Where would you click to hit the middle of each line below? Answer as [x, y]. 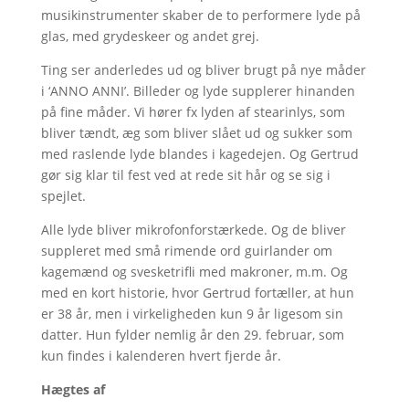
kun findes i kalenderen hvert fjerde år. [161, 355]
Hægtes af [73, 389]
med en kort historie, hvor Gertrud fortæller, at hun [197, 292]
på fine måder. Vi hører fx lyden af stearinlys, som [193, 111]
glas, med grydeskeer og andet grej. [150, 36]
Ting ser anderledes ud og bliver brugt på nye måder [203, 69]
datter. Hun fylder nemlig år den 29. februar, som [192, 334]
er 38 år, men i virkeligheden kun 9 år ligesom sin [192, 313]
